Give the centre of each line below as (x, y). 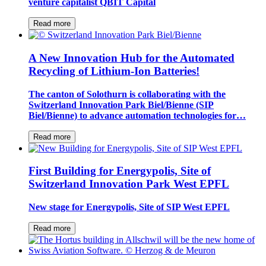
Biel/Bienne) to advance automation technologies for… (137, 115)
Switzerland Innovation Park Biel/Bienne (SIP (121, 104)
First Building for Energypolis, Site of (120, 171)
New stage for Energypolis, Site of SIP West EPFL (129, 207)
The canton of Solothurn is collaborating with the (127, 94)
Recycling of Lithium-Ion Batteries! (114, 71)
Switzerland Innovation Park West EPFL (129, 184)
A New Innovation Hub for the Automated (132, 58)
